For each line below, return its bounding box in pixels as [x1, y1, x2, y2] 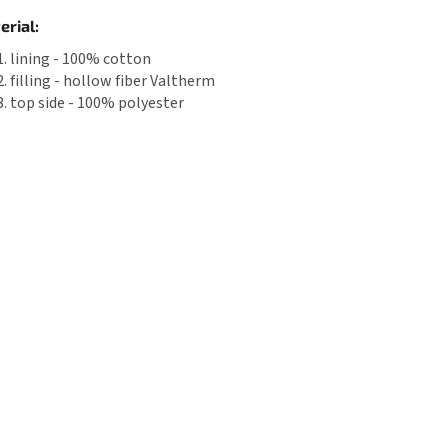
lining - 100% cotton [10, 48, 151, 71]
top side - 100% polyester [10, 92, 184, 115]
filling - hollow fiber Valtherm [10, 70, 215, 93]
